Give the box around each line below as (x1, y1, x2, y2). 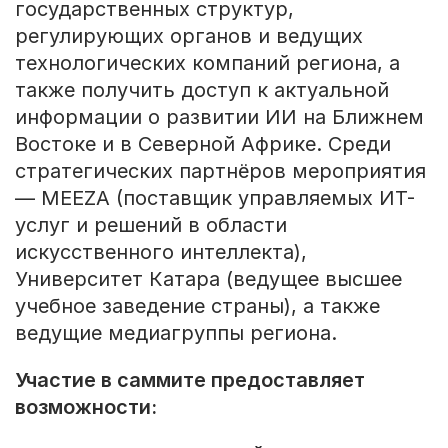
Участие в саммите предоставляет (14, 367, 365, 392)
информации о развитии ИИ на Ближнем (14, 104, 424, 129)
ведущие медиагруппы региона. (14, 320, 337, 345)
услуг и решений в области (14, 212, 287, 237)
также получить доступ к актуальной (14, 77, 389, 102)
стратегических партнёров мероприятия (14, 158, 426, 183)
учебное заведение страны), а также (14, 293, 380, 318)
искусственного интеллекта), (14, 239, 307, 264)
